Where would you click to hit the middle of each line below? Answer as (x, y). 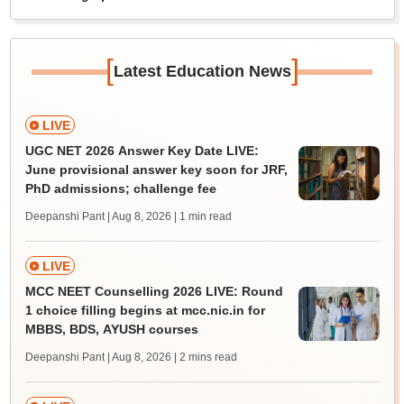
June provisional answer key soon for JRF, (156, 170)
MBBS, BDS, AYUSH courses (111, 329)
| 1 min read (202, 216)
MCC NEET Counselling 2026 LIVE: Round (154, 291)
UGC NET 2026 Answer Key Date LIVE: (142, 151)
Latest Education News (202, 71)
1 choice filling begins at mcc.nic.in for (145, 310)
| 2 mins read (205, 357)
